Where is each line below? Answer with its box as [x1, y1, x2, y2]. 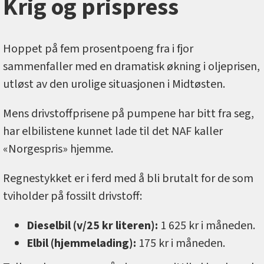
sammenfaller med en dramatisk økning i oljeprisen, [3, 58, 260, 75]
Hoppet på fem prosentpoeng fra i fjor [3, 40, 193, 57]
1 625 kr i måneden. [158, 217, 255, 234]
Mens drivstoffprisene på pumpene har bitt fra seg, [3, 105, 254, 122]
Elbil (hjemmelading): [27, 235, 136, 252]
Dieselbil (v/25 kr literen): [27, 217, 158, 234]
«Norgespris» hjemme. [3, 140, 113, 157]
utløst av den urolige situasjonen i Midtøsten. [3, 75, 225, 93]
